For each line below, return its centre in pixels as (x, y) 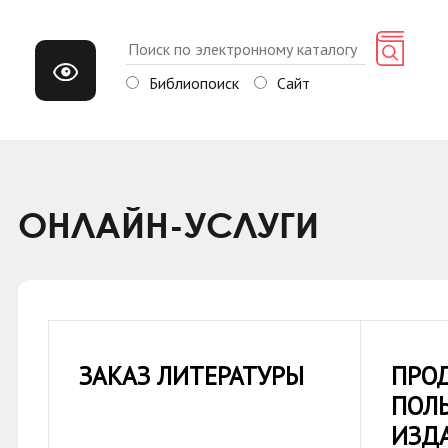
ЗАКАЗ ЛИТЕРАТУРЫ (191, 376)
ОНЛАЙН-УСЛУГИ (168, 224)
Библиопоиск (194, 82)
